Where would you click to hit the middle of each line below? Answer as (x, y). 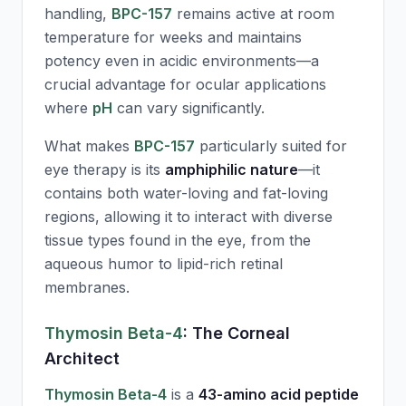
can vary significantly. (188, 108)
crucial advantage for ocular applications (185, 84)
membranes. (87, 287)
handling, (78, 14)
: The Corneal (237, 333)
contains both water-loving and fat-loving (186, 193)
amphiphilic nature (232, 169)
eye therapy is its (105, 169)
